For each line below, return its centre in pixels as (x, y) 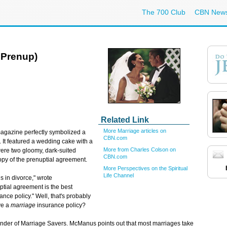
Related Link (125, 120)
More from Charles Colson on (140, 149)
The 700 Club (164, 12)
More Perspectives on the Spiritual (145, 168)
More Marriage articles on (135, 131)
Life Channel (119, 175)
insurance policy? (61, 205)
